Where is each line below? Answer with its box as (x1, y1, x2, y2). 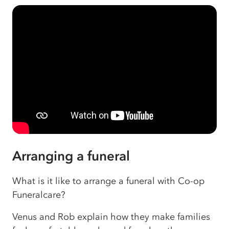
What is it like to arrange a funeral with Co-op (12, 175, 204, 187)
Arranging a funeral (12, 148, 130, 165)
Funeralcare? (12, 189, 65, 201)
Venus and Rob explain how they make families (12, 211, 210, 223)
